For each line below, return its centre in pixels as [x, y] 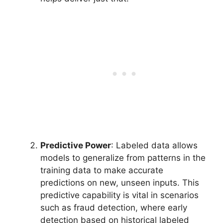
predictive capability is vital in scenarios [119, 195]
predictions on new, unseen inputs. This [120, 183]
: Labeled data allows [154, 146]
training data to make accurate [102, 170]
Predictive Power [76, 146]
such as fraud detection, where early [114, 208]
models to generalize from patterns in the [123, 158]
